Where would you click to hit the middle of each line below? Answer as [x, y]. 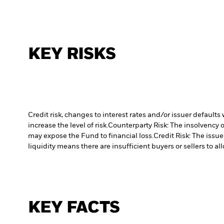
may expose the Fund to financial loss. [91, 136]
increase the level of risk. [68, 125]
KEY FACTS [74, 207]
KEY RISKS [72, 54]
